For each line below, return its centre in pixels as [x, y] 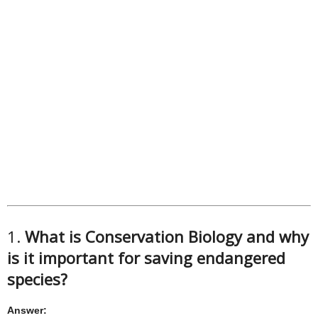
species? [37, 279]
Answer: [27, 310]
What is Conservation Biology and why [167, 236]
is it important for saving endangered [146, 258]
